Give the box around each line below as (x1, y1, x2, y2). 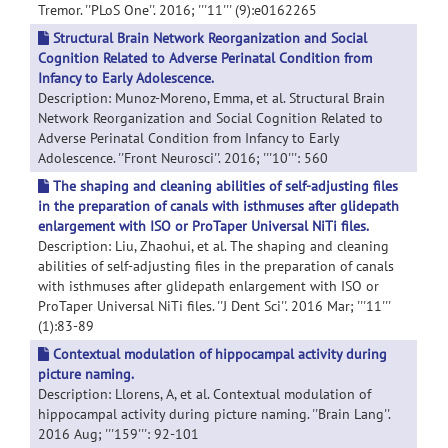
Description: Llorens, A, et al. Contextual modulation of (38, 385, 371, 403)
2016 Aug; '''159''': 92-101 (38, 425, 199, 443)
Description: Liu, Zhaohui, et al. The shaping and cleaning (38, 237, 389, 255)
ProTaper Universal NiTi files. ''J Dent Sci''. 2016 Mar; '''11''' (38, 297, 390, 315)
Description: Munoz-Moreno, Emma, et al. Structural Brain (38, 89, 385, 107)
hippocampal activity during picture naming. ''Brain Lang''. (38, 405, 390, 423)
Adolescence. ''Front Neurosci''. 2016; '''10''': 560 (38, 149, 328, 167)
